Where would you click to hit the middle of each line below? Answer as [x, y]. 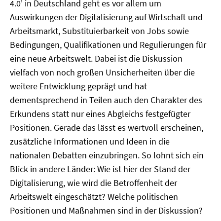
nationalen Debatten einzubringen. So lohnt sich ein [107, 155]
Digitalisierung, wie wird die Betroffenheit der [93, 183]
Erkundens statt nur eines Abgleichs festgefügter [100, 114]
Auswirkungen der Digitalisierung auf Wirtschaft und [106, 17]
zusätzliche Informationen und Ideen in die [90, 141]
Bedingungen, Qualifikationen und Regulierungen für [108, 45]
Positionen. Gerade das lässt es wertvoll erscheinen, [107, 128]
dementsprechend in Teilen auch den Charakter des [106, 100]
